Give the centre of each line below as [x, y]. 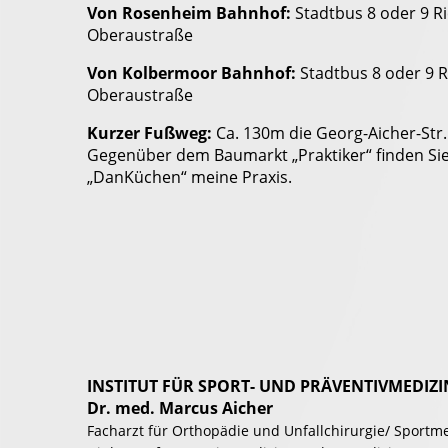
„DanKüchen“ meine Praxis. [189, 176]
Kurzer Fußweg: [149, 132]
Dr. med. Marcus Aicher [180, 408]
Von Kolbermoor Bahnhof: [191, 72]
